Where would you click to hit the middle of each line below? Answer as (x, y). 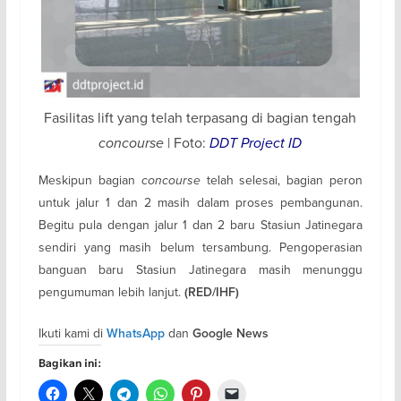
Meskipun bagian (90, 180)
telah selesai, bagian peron (285, 180)
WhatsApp (135, 334)
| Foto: (187, 143)
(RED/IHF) (211, 293)
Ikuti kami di (72, 333)
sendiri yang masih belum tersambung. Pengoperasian (200, 247)
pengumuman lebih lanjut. (111, 292)
